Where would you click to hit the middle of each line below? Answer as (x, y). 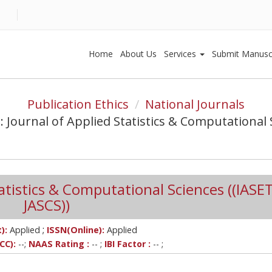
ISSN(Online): (75, 230)
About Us (138, 54)
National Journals (195, 104)
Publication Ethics (78, 104)
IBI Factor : (127, 244)
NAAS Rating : (59, 244)
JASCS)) (47, 205)
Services (181, 54)
